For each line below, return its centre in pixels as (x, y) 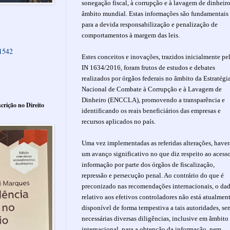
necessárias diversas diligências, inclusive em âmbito (155, 218)
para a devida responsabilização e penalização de (150, 24)
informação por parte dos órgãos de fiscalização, (148, 164)
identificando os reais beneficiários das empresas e (151, 110)
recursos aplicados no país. (119, 121)
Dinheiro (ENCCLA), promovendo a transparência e (153, 100)
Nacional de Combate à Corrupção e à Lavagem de (152, 89)
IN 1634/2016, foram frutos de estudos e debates (148, 67)
